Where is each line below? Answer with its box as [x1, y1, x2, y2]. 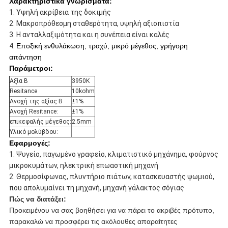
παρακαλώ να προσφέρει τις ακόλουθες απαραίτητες [9, 217, 177, 225]
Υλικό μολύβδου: [9, 128, 58, 135]
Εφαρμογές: [9, 138, 50, 147]
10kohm [71, 87, 95, 95]
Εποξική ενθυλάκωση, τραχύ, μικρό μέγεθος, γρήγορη [16, 41, 188, 50]
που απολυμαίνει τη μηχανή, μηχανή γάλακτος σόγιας [9, 183, 184, 192]
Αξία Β [9, 77, 28, 84]
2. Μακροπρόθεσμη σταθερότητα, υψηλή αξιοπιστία [9, 19, 179, 27]
